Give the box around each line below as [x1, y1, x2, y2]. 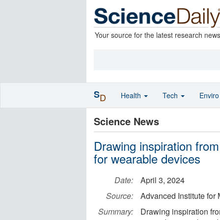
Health [121, 90, 143, 100]
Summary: [98, 206, 133, 217]
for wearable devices [94, 150, 200, 167]
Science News [94, 114, 159, 128]
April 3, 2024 [140, 174, 185, 186]
